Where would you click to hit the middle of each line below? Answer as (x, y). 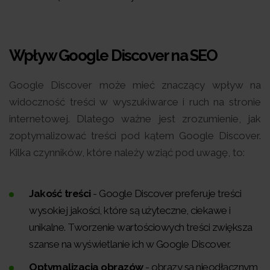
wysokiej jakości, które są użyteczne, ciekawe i (130, 210)
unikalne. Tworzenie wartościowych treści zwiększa (141, 227)
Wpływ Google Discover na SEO (113, 55)
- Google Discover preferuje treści (166, 193)
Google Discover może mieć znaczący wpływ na (135, 85)
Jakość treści (60, 193)
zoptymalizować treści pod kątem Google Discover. (135, 135)
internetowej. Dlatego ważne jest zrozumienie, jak (135, 118)
